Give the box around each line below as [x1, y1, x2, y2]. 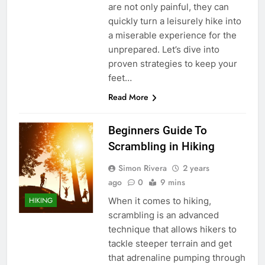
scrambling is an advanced [108, 209, 219, 221]
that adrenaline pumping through [108, 251, 245, 263]
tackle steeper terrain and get [108, 237, 232, 249]
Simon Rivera [118, 161, 167, 174]
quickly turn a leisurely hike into [108, 15, 241, 27]
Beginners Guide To [108, 123, 207, 137]
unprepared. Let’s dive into [108, 43, 219, 55]
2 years [182, 161, 209, 174]
